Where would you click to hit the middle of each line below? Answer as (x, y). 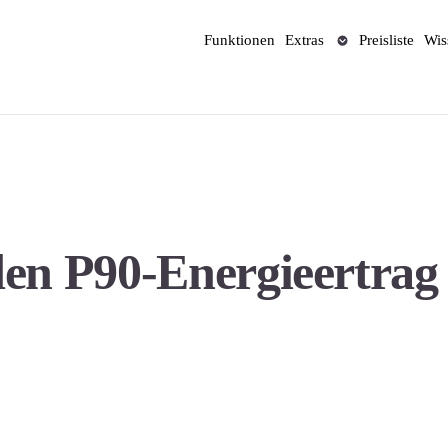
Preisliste (387, 40)
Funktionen (240, 40)
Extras (305, 40)
